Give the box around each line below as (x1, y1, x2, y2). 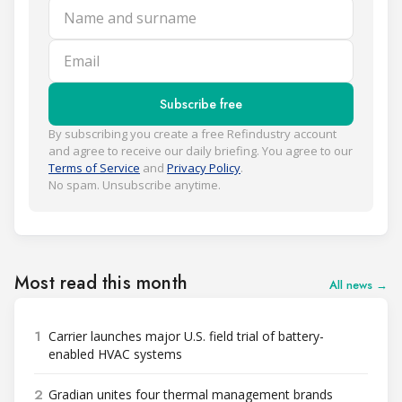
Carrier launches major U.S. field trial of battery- (48, 327, 324, 345)
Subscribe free (160, 94, 242, 113)
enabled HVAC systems (48, 345, 182, 363)
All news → (329, 275, 388, 293)
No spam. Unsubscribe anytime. (48, 176, 221, 193)
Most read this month (14, 269, 188, 296)
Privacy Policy (167, 159, 240, 176)
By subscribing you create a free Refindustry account (48, 125, 336, 142)
